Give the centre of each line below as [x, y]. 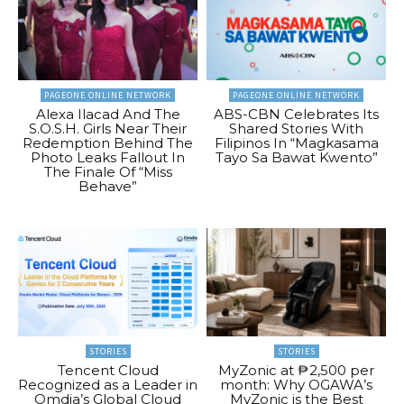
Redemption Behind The [108, 143]
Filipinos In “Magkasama [296, 143]
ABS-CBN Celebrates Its [296, 115]
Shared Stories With [296, 129]
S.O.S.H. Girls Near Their [108, 129]
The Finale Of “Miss [108, 172]
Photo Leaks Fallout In [108, 158]
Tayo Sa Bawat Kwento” [296, 158]
